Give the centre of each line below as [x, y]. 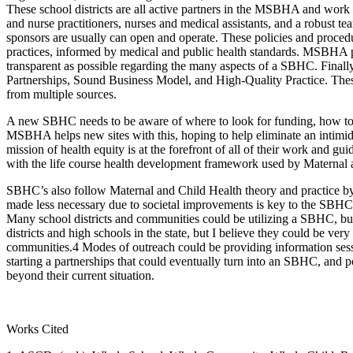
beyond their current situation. [80, 275]
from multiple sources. [61, 94]
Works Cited [37, 329]
